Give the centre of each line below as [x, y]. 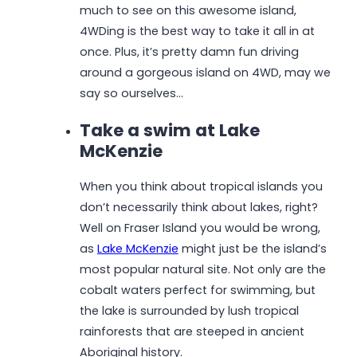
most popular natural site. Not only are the [202, 270]
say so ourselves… [131, 93]
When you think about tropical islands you [201, 187]
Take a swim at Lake [169, 131]
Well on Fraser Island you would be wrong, [200, 228]
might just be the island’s [252, 249]
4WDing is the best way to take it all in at [197, 31]
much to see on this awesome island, [188, 10]
